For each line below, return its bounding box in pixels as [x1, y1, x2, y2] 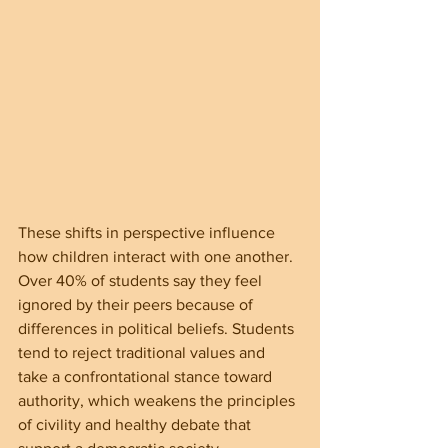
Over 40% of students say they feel [18, 271, 266, 289]
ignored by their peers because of [18, 295, 257, 313]
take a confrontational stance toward [18, 367, 276, 385]
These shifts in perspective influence [18, 223, 279, 241]
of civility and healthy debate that [18, 415, 255, 433]
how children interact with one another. [18, 247, 297, 265]
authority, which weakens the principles [18, 391, 299, 409]
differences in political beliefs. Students [18, 319, 298, 337]
